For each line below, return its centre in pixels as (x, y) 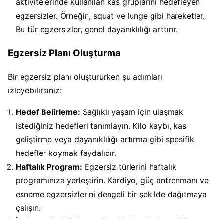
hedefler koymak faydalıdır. (66, 153)
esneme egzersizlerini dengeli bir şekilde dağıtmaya (111, 194)
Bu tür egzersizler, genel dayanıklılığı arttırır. (97, 29)
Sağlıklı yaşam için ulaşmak (132, 112)
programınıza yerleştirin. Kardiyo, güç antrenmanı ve (112, 181)
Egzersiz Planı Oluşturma (64, 53)
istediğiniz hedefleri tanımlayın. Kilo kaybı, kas (101, 126)
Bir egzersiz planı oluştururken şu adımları (85, 77)
